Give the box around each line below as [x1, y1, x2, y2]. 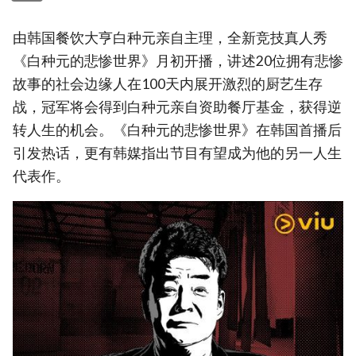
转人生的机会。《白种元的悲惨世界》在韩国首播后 [13, 121, 342, 138]
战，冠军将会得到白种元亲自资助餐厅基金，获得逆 [13, 98, 342, 115]
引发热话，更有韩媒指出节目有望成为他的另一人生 [13, 144, 342, 161]
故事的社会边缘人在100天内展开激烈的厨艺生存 [13, 75, 323, 92]
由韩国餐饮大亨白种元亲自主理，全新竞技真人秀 [13, 29, 327, 46]
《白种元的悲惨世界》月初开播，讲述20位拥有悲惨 [13, 52, 343, 69]
